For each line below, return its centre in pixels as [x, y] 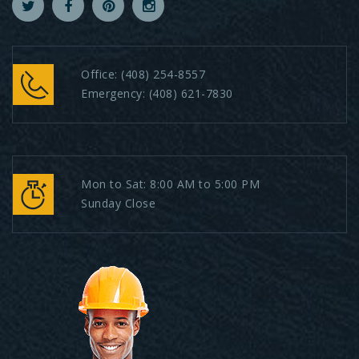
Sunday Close [118, 203]
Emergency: [115, 93]
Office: [101, 74]
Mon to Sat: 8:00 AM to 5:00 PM [170, 184]
